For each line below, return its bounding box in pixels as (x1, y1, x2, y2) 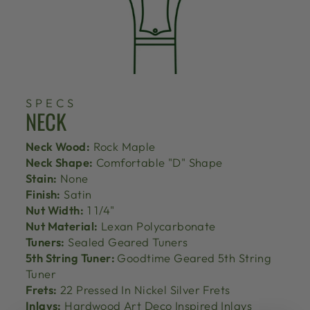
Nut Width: (26, 202, 84, 217)
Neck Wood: (26, 138, 91, 154)
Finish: (26, 186, 61, 201)
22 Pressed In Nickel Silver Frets (57, 282, 230, 297)
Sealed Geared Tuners (64, 234, 188, 249)
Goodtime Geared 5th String (117, 250, 272, 265)
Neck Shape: (26, 154, 93, 170)
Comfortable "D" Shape (93, 154, 223, 170)
